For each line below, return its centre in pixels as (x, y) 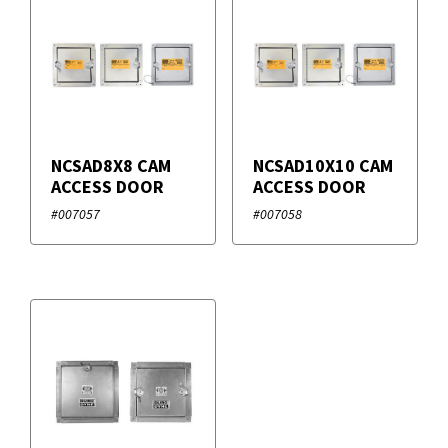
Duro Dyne (96, 136)
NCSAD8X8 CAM (111, 165)
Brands (57, 70)
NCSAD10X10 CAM (322, 165)
